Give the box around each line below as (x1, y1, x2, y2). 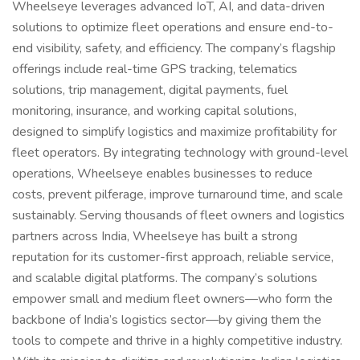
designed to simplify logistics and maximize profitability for (12, 123, 337, 141)
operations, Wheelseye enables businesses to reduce (12, 165, 313, 182)
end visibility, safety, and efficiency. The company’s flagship (12, 39, 336, 57)
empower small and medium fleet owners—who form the (12, 290, 333, 308)
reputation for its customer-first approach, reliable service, (12, 248, 333, 266)
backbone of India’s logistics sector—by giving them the (12, 311, 321, 329)
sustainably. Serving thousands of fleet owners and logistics (12, 207, 345, 224)
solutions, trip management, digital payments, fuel (12, 81, 288, 99)
